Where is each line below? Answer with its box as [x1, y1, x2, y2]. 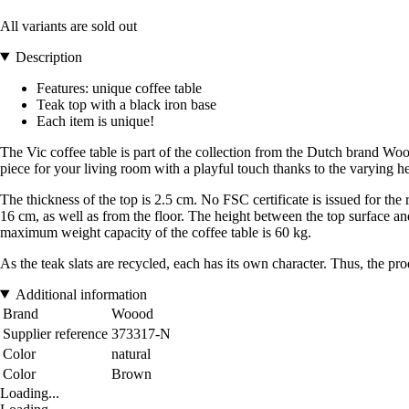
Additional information [15, 286, 147, 302]
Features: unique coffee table [37, 79, 202, 96]
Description [15, 48, 82, 65]
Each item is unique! [37, 112, 154, 129]
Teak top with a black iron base [37, 96, 216, 112]
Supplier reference [3, 325, 108, 341]
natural [111, 345, 151, 362]
